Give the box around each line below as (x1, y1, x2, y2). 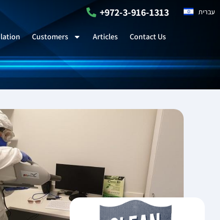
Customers (31, 31, 68, 42)
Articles (92, 31, 118, 42)
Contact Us (129, 31, 166, 42)
